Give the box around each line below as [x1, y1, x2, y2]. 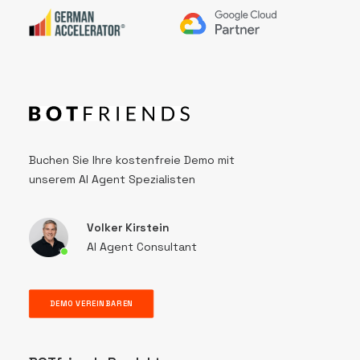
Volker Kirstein [87, 220, 170, 235]
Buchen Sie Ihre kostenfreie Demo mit [29, 153, 235, 167]
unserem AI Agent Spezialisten [29, 172, 195, 186]
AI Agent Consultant [87, 239, 197, 254]
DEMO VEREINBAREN [49, 298, 133, 309]
